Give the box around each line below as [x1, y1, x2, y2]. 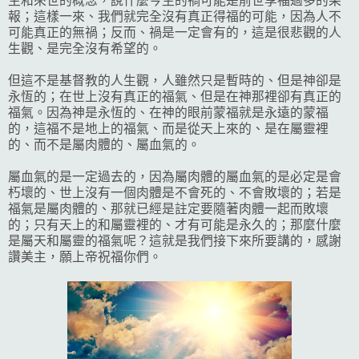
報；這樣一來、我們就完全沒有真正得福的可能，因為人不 [8, 9, 341, 23]
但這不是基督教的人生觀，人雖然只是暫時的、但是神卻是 [8, 73, 341, 87]
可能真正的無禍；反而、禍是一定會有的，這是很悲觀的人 [8, 25, 341, 39]
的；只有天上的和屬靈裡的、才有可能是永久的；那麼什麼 [8, 217, 341, 232]
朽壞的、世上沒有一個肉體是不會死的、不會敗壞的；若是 [8, 185, 341, 200]
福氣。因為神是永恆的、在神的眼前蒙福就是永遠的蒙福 [8, 105, 329, 119]
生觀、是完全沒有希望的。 [8, 41, 162, 55]
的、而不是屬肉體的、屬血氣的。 [8, 137, 200, 151]
